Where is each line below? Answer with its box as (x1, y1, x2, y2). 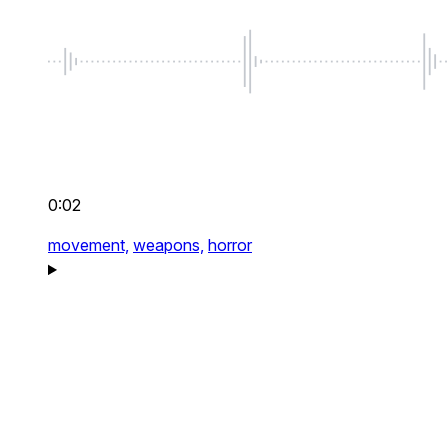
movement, (48, 235, 129, 256)
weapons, (133, 235, 204, 256)
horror (208, 235, 252, 256)
